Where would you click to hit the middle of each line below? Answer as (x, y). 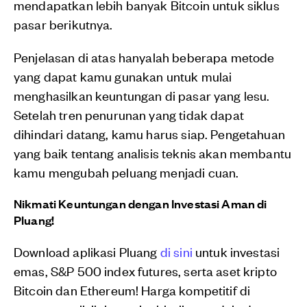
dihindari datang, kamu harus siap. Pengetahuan (149, 134)
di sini (176, 251)
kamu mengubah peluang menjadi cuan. (126, 172)
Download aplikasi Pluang (87, 251)
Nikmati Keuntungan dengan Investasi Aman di (140, 204)
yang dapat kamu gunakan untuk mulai (123, 76)
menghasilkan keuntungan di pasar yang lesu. (142, 95)
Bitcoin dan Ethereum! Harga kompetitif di (132, 290)
